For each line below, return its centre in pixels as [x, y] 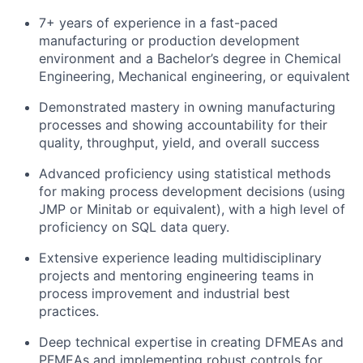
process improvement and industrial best [164, 294]
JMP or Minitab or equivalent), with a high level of [192, 209]
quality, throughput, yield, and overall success [179, 143]
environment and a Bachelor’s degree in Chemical [190, 59]
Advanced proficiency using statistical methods [185, 174]
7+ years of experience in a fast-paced [158, 23]
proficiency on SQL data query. [134, 227]
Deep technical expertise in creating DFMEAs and [191, 342]
